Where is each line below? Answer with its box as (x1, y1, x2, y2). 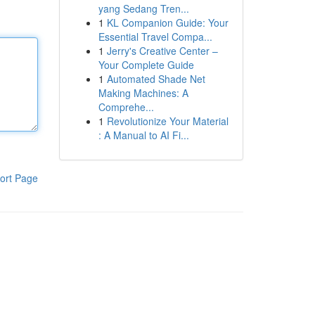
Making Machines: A (98, 86, 188, 100)
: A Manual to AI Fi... (98, 128, 189, 142)
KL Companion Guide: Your (106, 15, 229, 30)
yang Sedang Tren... (98, 1, 189, 15)
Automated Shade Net (106, 72, 205, 86)
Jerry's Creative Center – (106, 44, 218, 58)
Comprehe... (98, 100, 154, 114)
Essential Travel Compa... (98, 30, 212, 44)
